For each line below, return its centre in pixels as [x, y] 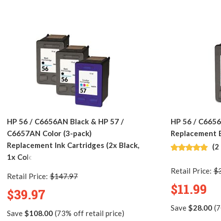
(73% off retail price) [88, 213]
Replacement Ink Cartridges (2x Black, [73, 145]
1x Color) [23, 157]
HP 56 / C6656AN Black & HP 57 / [65, 121]
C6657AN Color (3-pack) [49, 133]
